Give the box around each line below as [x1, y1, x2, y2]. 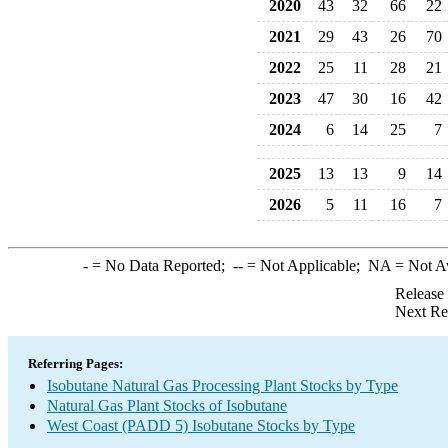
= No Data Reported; [87, 257, 233, 274]
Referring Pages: [28, 356, 123, 371]
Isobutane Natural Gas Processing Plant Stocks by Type [47, 377, 398, 394]
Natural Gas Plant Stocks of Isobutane [47, 397, 287, 414]
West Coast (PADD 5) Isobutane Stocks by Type [47, 417, 355, 434]
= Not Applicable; [242, 257, 368, 274]
